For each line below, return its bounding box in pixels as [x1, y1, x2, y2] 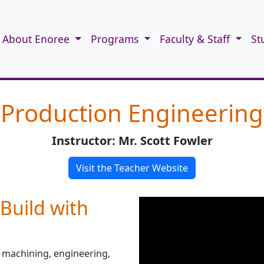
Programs [91, 32, 142, 47]
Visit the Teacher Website [76, 161, 188, 174]
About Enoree [2, 32, 72, 47]
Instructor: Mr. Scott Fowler [51, 133, 213, 148]
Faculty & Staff [160, 32, 233, 47]
